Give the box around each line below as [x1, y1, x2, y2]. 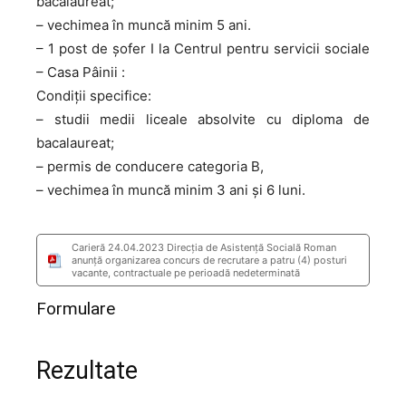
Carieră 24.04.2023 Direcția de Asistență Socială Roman [72, 241, 336, 254]
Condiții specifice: [36, 87, 151, 104]
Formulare [36, 298, 115, 319]
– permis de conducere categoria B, [36, 158, 264, 175]
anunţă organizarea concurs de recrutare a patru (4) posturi [72, 254, 347, 266]
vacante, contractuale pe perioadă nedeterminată [72, 266, 300, 279]
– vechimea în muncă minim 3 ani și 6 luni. [36, 181, 305, 198]
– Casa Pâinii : [36, 63, 125, 81]
